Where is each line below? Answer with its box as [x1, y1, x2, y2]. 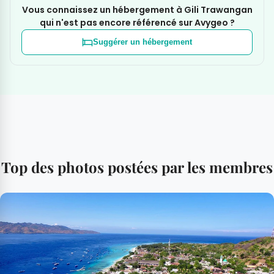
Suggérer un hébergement [93, 37, 192, 47]
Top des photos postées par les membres [1, 157, 273, 177]
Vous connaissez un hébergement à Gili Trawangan [21, 3, 253, 16]
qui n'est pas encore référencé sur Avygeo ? [39, 16, 235, 29]
